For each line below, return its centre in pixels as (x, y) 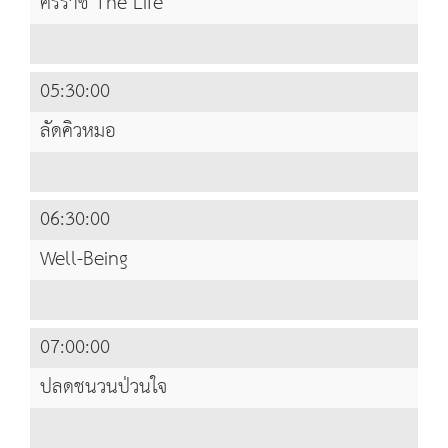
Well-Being (84, 260)
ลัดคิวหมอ (78, 132)
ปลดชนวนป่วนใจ (103, 388)
